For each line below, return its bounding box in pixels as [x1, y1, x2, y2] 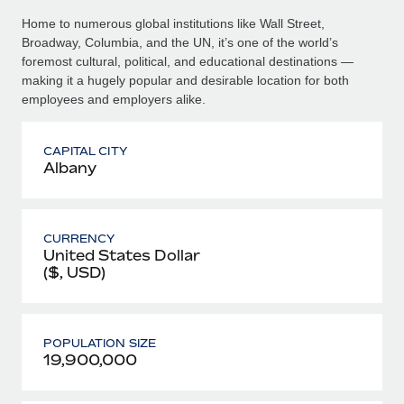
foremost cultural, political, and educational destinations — [22, 53, 353, 69]
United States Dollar [43, 245, 200, 264]
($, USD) [43, 262, 106, 281]
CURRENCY [43, 231, 115, 245]
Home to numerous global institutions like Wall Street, [22, 15, 325, 31]
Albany [43, 158, 96, 177]
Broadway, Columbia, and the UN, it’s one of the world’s [22, 34, 338, 50]
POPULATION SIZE [43, 335, 156, 350]
